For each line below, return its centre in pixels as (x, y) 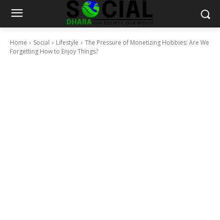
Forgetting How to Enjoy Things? (54, 51)
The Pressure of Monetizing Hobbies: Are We (147, 42)
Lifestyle (67, 42)
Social (41, 42)
